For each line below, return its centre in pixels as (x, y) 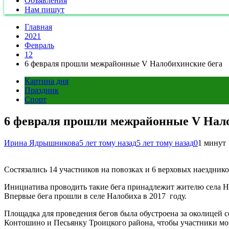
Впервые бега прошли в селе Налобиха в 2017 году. (95, 196)
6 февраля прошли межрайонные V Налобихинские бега (123, 64)
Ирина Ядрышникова (42, 143)
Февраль (39, 45)
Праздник (42, 90)
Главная (38, 27)
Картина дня (47, 81)
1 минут (212, 143)
